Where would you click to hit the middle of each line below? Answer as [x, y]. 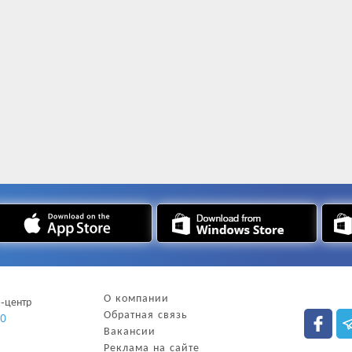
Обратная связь [146, 314]
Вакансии [130, 330]
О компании [137, 297]
